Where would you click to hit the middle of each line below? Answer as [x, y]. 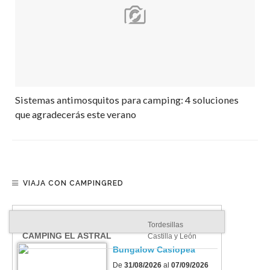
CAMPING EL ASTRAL [67, 236]
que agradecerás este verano [76, 115]
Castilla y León [172, 237]
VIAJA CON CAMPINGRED [73, 184]
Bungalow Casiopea [154, 250]
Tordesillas [165, 225]
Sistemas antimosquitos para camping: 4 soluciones [127, 100]
